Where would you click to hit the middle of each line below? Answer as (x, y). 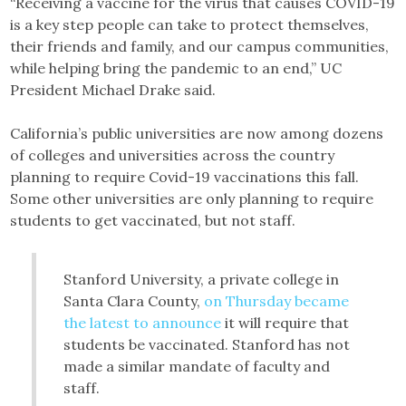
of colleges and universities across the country (173, 155)
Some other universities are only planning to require (192, 199)
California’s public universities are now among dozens (197, 134)
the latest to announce (143, 323)
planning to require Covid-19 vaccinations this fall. (185, 177)
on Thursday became (277, 301)
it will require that (285, 323)
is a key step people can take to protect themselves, (190, 25)
